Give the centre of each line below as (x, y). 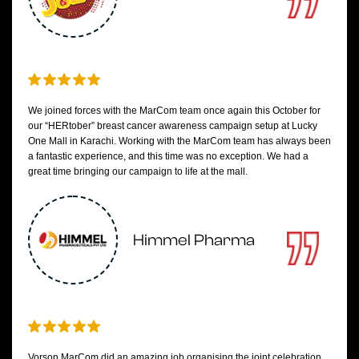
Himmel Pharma (194, 240)
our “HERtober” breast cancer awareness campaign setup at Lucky (173, 126)
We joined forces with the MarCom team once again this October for (174, 111)
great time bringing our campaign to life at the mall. (138, 171)
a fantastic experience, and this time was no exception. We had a (168, 156)
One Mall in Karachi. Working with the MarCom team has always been (179, 141)
